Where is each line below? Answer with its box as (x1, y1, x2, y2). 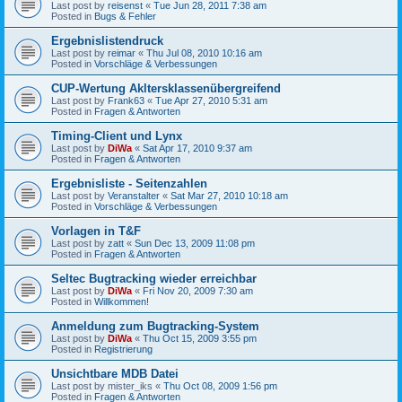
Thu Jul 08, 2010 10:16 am (146, 47, 262, 58)
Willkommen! (94, 295, 149, 307)
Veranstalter (108, 189, 160, 201)
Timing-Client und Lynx (51, 128, 182, 143)
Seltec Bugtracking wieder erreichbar (51, 271, 257, 285)
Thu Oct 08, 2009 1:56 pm (163, 380, 277, 391)
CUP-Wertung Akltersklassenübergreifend (51, 81, 281, 95)
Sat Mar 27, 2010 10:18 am (170, 189, 288, 201)
